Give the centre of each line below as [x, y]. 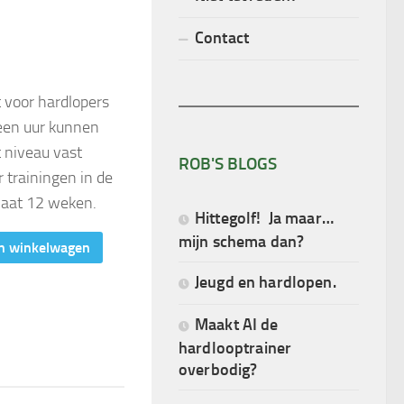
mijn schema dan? [242, 241]
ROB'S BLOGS [228, 163]
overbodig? [218, 369]
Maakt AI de [237, 324]
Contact [222, 37]
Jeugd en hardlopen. [266, 281]
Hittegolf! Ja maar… [266, 217]
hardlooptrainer [235, 347]
